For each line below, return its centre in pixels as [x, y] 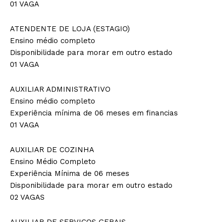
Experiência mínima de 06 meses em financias [94, 113]
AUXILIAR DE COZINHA [52, 149]
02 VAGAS [27, 197]
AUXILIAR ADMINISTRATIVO [60, 89]
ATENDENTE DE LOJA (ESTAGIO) [70, 28]
